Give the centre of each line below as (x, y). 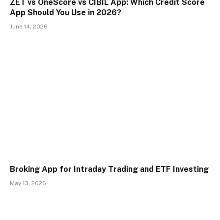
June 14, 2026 (29, 26)
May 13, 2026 (28, 183)
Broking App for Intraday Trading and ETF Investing (109, 169)
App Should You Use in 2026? (66, 12)
